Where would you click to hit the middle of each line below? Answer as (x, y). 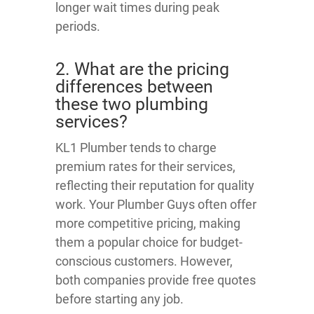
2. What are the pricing (142, 69)
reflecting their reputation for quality (155, 186)
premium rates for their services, (145, 167)
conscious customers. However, (144, 261)
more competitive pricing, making (148, 224)
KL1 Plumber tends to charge (136, 148)
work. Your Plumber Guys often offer (156, 205)
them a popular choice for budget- (149, 243)
